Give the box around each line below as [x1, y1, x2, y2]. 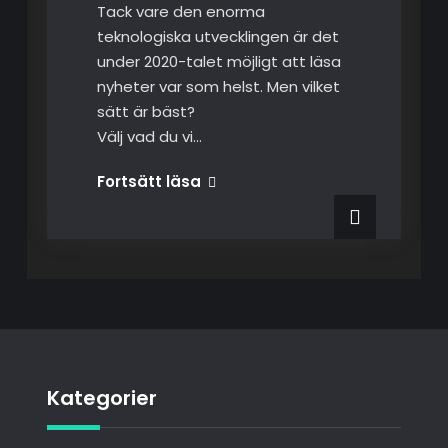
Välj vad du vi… [96, 126, 202, 148]
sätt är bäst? [96, 101, 195, 123]
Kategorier [46, 384, 157, 413]
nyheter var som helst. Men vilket [96, 76, 340, 98]
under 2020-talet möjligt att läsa [96, 51, 341, 73]
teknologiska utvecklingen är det [96, 26, 339, 48]
